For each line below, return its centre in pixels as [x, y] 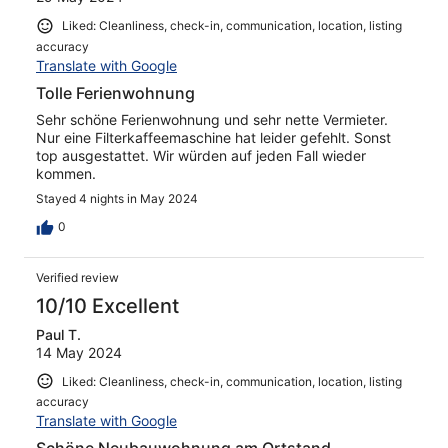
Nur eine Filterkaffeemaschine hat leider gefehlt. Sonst [213, 137]
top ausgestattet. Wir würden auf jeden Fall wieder [201, 155]
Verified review [77, 277]
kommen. [66, 173]
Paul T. [58, 334]
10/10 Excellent [107, 305]
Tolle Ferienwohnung [115, 92]
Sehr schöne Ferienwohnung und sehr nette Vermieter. [212, 119]
